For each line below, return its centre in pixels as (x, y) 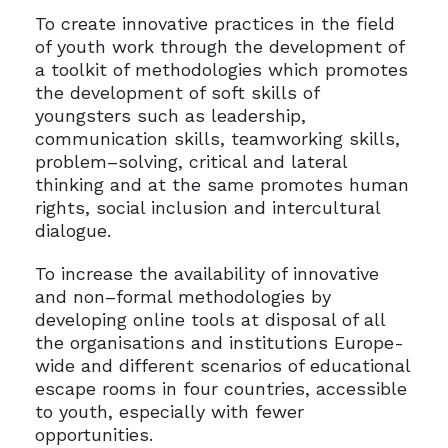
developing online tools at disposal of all (209, 320)
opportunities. (93, 435)
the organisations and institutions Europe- (219, 343)
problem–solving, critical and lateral (190, 162)
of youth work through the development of (219, 47)
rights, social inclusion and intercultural (207, 208)
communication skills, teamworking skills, (217, 139)
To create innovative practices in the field (214, 24)
